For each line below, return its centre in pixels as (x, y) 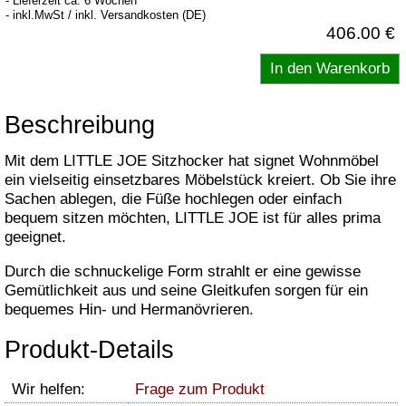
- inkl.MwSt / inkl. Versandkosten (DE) (106, 15)
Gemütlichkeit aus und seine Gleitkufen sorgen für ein (186, 290)
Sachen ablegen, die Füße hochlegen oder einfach (173, 199)
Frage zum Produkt (200, 390)
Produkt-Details (89, 350)
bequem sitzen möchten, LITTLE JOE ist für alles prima (193, 218)
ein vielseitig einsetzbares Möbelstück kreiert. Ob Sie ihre (200, 180)
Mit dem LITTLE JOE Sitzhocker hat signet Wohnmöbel (192, 161)
